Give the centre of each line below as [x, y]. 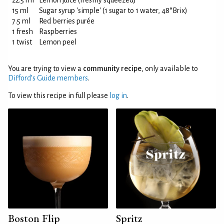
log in [118, 95]
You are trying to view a [45, 68]
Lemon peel [58, 42]
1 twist [22, 42]
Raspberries [58, 31]
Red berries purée [67, 21]
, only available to [170, 68]
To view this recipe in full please [59, 95]
